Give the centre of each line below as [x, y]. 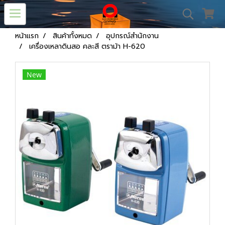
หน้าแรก [27, 36]
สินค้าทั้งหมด [72, 36]
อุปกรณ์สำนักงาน [132, 36]
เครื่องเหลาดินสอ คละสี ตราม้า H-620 [87, 46]
